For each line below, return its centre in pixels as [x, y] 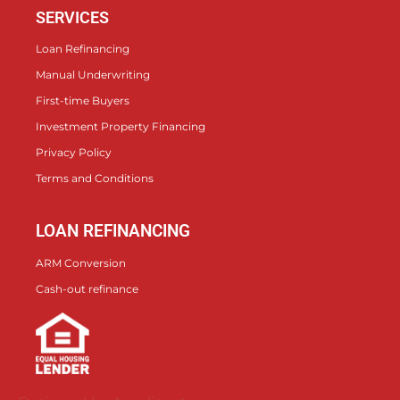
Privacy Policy [74, 153]
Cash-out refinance [87, 289]
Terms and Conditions [95, 179]
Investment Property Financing [121, 127]
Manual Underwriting [93, 75]
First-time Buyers [83, 101]
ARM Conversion [81, 263]
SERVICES [72, 18]
